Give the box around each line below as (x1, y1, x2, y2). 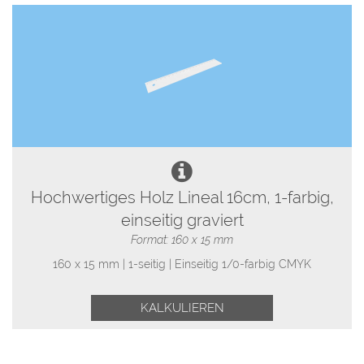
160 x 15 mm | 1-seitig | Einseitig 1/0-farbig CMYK (53, 258, 311, 271)
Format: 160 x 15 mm (131, 232, 233, 246)
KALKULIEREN (140, 301, 224, 316)
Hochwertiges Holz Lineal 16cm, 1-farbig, (30, 187, 334, 207)
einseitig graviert (120, 210, 244, 230)
